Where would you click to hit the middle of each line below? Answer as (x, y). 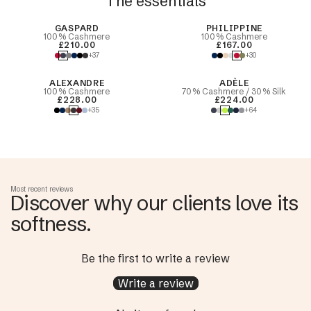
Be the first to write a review (155, 258)
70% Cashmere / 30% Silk (234, 91)
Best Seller (31, 25)
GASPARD (77, 28)
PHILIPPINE (234, 28)
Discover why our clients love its (154, 203)
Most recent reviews (42, 189)
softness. (51, 224)
